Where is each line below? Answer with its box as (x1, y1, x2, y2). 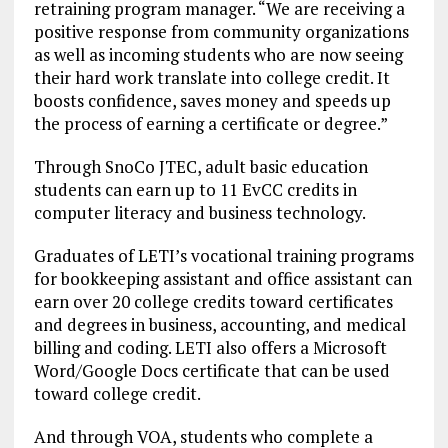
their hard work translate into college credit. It (33, 65, 390, 89)
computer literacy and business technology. (33, 200, 369, 224)
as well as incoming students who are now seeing (33, 42, 403, 66)
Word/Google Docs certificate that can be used (33, 358, 390, 382)
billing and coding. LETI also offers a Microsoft (33, 335, 387, 359)
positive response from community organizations (33, 19, 409, 43)
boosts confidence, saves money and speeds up (33, 88, 391, 112)
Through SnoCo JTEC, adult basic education (33, 154, 368, 178)
